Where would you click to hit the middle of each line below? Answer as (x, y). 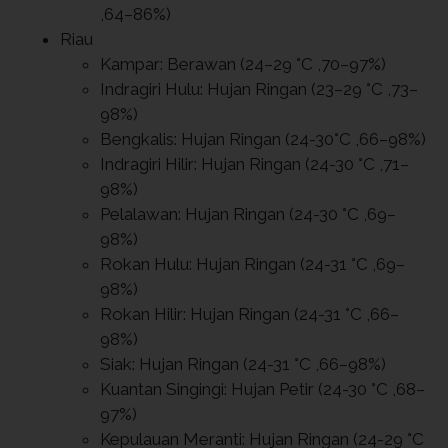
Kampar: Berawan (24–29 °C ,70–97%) (243, 63)
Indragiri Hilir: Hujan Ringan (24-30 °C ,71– (254, 163)
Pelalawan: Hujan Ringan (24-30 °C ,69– (248, 213)
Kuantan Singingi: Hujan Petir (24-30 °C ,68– (262, 388)
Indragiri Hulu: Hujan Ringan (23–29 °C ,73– (259, 88)
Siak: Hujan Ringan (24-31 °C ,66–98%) (243, 363)
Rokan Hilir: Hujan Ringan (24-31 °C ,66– (249, 313)
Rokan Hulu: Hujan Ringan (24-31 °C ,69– (252, 263)
